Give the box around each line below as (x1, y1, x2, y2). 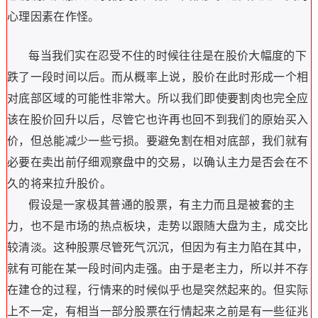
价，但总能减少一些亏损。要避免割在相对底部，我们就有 (6, 135, 309, 147)
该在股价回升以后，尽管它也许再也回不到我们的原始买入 (6, 114, 309, 126)
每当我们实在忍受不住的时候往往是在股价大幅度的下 (6, 50, 307, 62)
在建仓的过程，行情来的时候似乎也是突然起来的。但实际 (6, 284, 309, 296)
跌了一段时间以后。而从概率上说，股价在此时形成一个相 (6, 71, 309, 83)
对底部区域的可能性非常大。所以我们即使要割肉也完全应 (6, 92, 309, 104)
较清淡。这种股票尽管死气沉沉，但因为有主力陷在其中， (6, 241, 309, 253)
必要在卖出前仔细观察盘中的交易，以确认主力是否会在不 (6, 156, 309, 168)
